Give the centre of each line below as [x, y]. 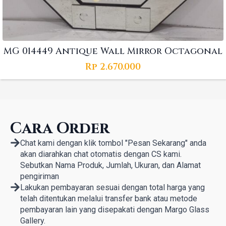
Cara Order [60, 129]
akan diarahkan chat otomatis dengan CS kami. [101, 154]
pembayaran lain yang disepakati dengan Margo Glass [115, 210]
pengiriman [40, 177]
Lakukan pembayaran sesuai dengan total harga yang [112, 188]
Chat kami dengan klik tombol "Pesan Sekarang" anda [113, 143]
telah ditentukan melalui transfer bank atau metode [109, 199]
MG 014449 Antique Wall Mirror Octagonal [113, 51]
